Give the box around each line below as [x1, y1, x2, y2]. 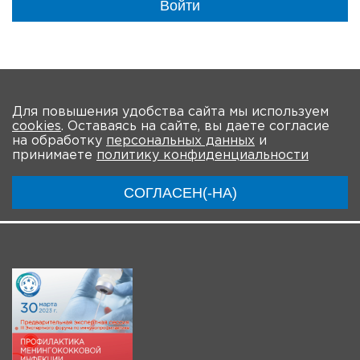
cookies [12, 121, 61, 133]
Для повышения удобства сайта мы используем [12, 106, 329, 118]
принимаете [12, 149, 96, 162]
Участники [240, 130, 308, 141]
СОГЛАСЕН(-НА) [123, 185, 237, 201]
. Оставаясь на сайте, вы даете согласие [61, 121, 329, 133]
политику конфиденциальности [96, 149, 309, 162]
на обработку [12, 135, 106, 147]
